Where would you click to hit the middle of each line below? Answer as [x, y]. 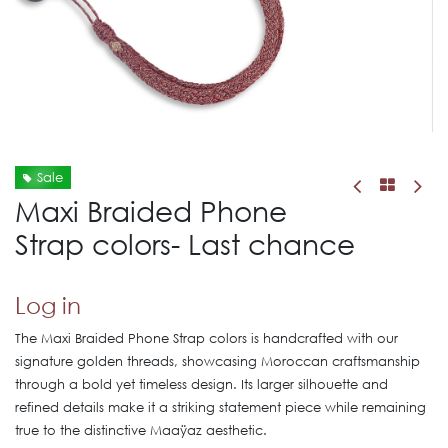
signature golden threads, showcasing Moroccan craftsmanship [217, 361]
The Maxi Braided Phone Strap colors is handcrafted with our [206, 338]
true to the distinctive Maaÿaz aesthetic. [141, 430]
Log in [48, 304]
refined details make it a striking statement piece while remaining [220, 407]
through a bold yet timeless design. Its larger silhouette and [201, 384]
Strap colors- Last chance [185, 243]
